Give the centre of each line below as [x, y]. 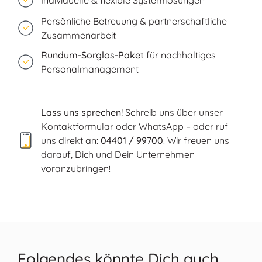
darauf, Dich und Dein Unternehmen [118, 154]
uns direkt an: [71, 140]
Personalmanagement [90, 69]
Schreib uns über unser [173, 112]
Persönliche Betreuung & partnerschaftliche [134, 21]
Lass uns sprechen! [82, 112]
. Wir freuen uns [196, 140]
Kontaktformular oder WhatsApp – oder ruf [135, 126]
